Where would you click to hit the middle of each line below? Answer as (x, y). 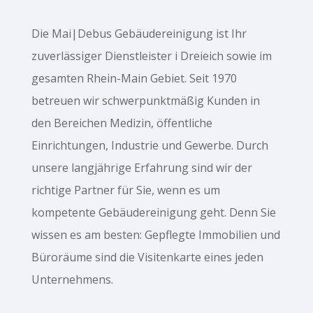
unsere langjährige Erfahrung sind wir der (141, 168)
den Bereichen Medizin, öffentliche (122, 123)
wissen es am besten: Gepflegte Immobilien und (155, 235)
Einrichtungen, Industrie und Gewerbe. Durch (150, 146)
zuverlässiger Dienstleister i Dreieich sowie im (151, 56)
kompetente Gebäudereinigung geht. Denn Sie (153, 213)
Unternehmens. (72, 280)
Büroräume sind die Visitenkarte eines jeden (147, 257)
